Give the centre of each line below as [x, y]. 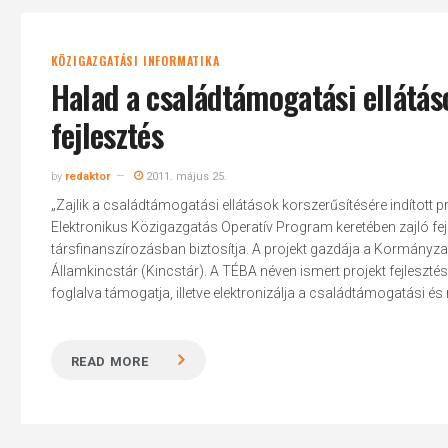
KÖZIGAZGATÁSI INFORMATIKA [135, 60]
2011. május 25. [184, 176]
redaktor [87, 176]
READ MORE [109, 361]
